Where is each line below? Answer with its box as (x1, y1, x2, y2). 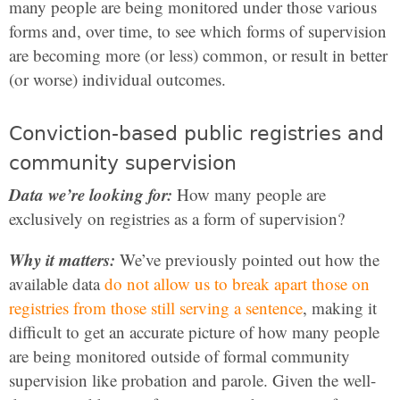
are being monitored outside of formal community (9, 345, 350, 367)
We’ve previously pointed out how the (115, 248, 379, 271)
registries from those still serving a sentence (9, 296, 303, 319)
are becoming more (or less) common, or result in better (9, 44, 387, 66)
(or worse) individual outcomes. (9, 68, 226, 90)
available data (9, 272, 104, 295)
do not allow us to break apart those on (104, 272, 370, 295)
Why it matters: (9, 247, 115, 271)
